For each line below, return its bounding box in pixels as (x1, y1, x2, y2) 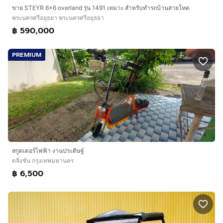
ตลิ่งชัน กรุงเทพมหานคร (12, 157, 74, 165)
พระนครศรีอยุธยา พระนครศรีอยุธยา (12, 14, 104, 22)
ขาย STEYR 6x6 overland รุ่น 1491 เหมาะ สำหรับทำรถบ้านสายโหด (12, 4, 190, 12)
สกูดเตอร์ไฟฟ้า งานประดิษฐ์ (12, 147, 84, 155)
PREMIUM (12, 50, 41, 60)
